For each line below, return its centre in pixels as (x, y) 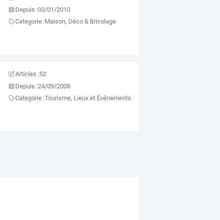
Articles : (27, 74)
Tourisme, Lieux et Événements (88, 98)
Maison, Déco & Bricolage (81, 22)
